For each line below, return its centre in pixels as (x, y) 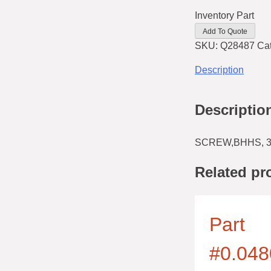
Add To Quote (225, 31)
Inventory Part (224, 15)
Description (219, 70)
